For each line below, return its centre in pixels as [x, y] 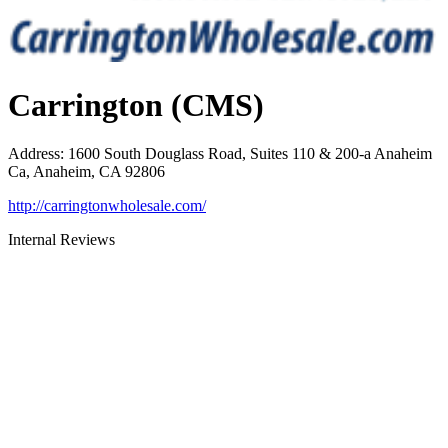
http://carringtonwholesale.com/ [107, 206]
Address [34, 154]
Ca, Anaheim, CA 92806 [86, 172]
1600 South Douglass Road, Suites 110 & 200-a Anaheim [250, 154]
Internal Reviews [61, 240]
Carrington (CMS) [136, 104]
